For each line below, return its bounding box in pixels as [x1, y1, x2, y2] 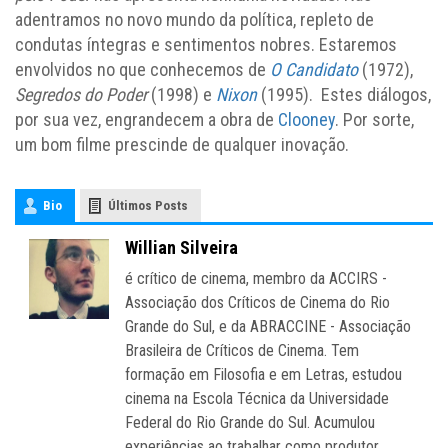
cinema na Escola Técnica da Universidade [125, 389, 389, 409]
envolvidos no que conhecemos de [15, 59, 270, 81]
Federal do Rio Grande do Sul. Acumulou [125, 413, 375, 433]
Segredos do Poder [15, 84, 147, 106]
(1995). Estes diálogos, [257, 84, 431, 106]
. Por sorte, [335, 109, 414, 131]
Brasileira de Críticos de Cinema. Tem [125, 341, 359, 361]
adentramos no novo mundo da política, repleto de [15, 9, 374, 31]
